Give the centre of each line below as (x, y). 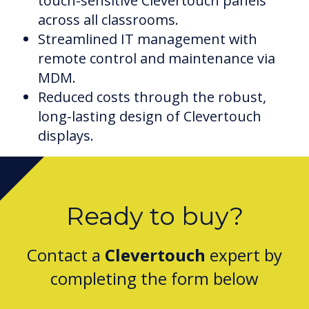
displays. (66, 135)
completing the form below (154, 278)
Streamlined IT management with (148, 39)
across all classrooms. (108, 19)
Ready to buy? (154, 216)
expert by (244, 255)
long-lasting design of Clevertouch (150, 116)
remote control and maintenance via (157, 58)
